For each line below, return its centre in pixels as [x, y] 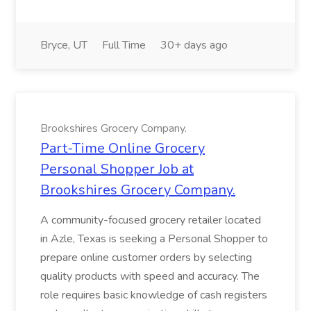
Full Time [124, 45]
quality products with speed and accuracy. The [150, 276]
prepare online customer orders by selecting [146, 258]
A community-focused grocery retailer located [151, 220]
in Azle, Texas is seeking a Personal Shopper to [154, 239]
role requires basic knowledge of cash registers [154, 295]
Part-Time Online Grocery [123, 148]
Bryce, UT [64, 45]
